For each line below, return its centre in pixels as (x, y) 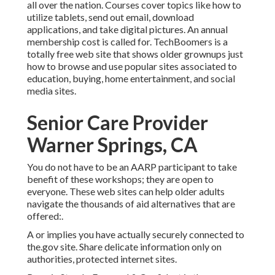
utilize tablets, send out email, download (110, 17)
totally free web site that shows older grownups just (135, 54)
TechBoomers (183, 42)
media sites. (52, 91)
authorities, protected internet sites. (102, 259)
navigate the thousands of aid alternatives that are (131, 204)
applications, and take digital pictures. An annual (127, 29)
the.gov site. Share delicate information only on (124, 247)
